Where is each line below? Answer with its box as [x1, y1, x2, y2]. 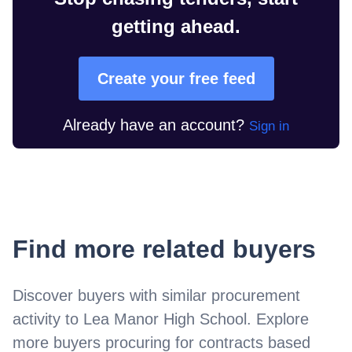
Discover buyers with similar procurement [13, 286, 300, 304]
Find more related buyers [13, 234, 316, 263]
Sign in [249, 118, 289, 134]
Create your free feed [97, 69, 255, 87]
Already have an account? [63, 115, 244, 134]
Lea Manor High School [83, 310, 247, 328]
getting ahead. [112, 15, 240, 37]
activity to [13, 310, 83, 328]
